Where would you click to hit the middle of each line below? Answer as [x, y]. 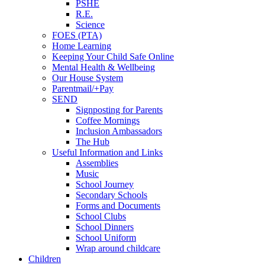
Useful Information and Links [107, 153]
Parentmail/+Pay [83, 89]
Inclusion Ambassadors [119, 131]
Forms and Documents [118, 206]
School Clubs [101, 216]
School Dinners [105, 227]
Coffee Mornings [108, 121]
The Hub [93, 142]
